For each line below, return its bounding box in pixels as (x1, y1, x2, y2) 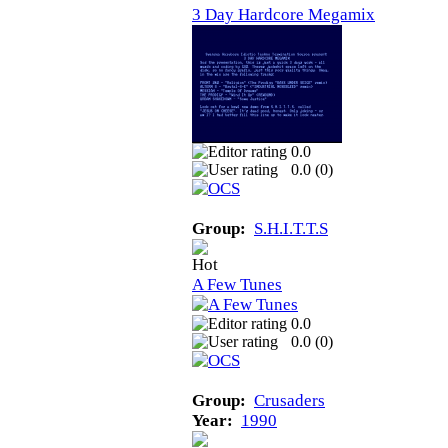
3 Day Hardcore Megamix (192, 4, 375, 24)
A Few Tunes (192, 274, 282, 294)
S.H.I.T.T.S (254, 218, 328, 238)
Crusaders (254, 390, 325, 410)
